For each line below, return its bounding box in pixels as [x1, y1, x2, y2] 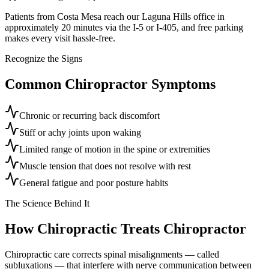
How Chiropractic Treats [5, 220, 163, 237]
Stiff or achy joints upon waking [19, 127, 141, 138]
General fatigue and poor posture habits [19, 177, 168, 188]
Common [5, 76, 65, 92]
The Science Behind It [5, 198, 89, 208]
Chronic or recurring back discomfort [19, 110, 160, 121]
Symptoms [148, 76, 216, 92]
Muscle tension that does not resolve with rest [19, 160, 191, 171]
